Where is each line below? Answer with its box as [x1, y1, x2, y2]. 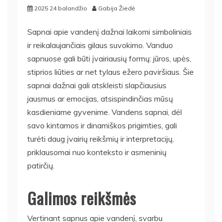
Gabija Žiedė [98, 4, 135, 12]
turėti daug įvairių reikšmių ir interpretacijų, [27, 134, 174, 144]
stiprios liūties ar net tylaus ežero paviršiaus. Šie [27, 67, 194, 77]
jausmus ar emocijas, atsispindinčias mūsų [27, 94, 173, 104]
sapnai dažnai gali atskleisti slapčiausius [27, 80, 166, 90]
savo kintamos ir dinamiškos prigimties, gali [27, 120, 177, 130]
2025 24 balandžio [34, 4, 87, 12]
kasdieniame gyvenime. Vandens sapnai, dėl [27, 107, 182, 117]
